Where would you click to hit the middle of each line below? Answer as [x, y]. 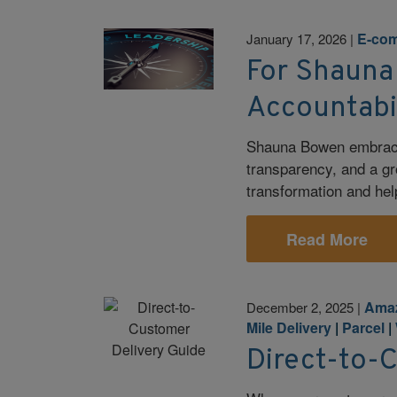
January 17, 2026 [297, 38]
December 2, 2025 [300, 307]
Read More [327, 239]
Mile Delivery [289, 327]
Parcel [364, 327]
